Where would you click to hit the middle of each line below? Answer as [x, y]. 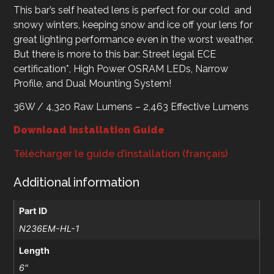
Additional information [77, 183]
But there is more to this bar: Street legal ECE [115, 54]
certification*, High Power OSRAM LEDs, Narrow [121, 68]
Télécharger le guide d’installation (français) [121, 154]
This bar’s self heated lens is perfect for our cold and [133, 10]
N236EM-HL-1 [49, 228]
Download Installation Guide [89, 130]
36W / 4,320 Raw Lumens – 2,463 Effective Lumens [131, 107]
